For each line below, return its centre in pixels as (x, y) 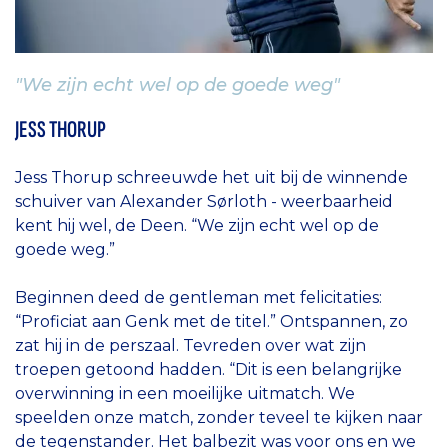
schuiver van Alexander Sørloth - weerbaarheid (204, 201)
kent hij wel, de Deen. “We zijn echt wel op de (197, 225)
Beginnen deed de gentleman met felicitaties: (198, 297)
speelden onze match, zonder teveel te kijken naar (219, 417)
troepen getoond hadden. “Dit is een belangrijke (208, 369)
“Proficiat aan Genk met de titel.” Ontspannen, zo (211, 321)
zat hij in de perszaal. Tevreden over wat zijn (190, 345)
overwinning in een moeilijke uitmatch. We (185, 393)
